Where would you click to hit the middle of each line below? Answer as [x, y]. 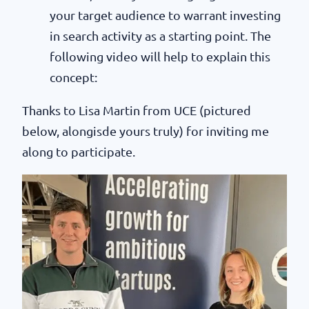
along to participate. [79, 151]
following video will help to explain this [160, 56]
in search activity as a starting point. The [160, 36]
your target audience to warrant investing [165, 15]
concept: [73, 77]
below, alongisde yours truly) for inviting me [146, 131]
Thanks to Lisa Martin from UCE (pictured [137, 110]
